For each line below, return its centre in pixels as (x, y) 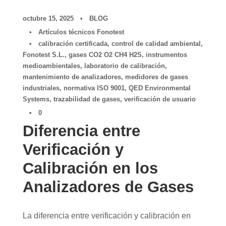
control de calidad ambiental (156, 44)
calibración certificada (73, 44)
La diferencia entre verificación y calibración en (107, 216)
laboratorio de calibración (125, 66)
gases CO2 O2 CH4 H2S (105, 55)
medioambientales (51, 66)
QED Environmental (160, 88)
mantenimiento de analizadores (72, 77)
